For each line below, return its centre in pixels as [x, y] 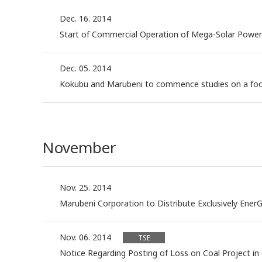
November [79, 148]
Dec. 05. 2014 [85, 68]
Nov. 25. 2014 [85, 188]
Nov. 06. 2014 [85, 237]
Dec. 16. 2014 [85, 19]
